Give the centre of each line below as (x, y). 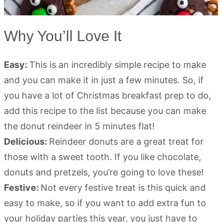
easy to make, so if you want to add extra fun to (105, 203)
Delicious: (27, 141)
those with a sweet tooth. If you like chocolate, (103, 157)
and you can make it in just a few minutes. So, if (104, 80)
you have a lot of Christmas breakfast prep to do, (108, 95)
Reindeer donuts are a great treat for (126, 141)
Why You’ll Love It (63, 36)
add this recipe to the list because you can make (105, 111)
